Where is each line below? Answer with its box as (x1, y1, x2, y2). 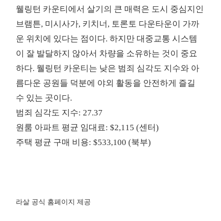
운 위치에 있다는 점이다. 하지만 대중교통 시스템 (16, 34, 198, 44)
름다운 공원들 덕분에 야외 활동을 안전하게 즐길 (16, 78, 196, 88)
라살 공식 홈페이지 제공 (16, 198, 91, 206)
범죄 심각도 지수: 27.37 (16, 108, 103, 118)
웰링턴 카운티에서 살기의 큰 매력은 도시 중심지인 (16, 4, 204, 14)
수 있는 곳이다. (16, 93, 73, 103)
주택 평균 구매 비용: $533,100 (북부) (16, 138, 151, 147)
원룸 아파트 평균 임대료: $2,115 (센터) (16, 123, 159, 133)
